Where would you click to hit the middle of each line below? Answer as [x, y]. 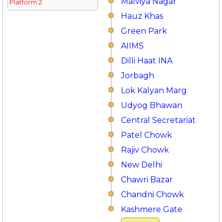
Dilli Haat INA [147, 61]
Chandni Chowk [152, 194]
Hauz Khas [142, 16]
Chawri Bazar [147, 180]
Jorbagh [138, 76]
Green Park [144, 31]
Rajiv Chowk [145, 150]
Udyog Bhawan [152, 105]
